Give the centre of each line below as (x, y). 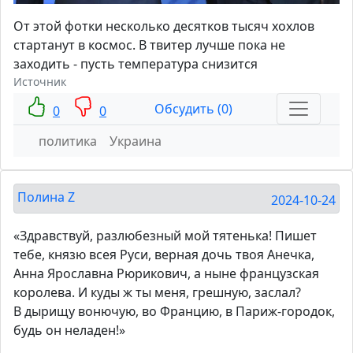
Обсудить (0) (193, 109)
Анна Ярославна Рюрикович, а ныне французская (166, 274)
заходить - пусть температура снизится (136, 64)
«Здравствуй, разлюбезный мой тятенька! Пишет (165, 236)
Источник (40, 82)
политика (68, 141)
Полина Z (46, 197)
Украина (136, 141)
